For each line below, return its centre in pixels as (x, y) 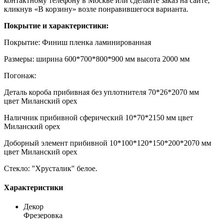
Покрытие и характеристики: (56, 25)
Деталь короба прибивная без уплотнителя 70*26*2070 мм (101, 92)
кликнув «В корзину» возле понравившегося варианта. (96, 9)
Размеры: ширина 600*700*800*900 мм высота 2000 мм (97, 59)
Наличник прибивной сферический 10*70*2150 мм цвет (99, 117)
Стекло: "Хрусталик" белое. (51, 168)
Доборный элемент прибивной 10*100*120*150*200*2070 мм (108, 143)
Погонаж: (20, 75)
